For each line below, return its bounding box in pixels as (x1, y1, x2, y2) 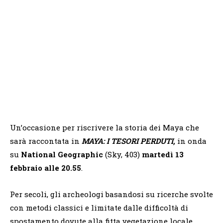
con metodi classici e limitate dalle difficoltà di (10, 203, 188, 213)
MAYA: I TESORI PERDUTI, (82, 136, 177, 146)
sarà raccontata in (10, 136, 82, 146)
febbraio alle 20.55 (10, 163, 81, 173)
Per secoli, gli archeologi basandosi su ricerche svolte (10, 189, 213, 200)
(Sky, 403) (103, 149, 142, 160)
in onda (177, 136, 207, 146)
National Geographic (21, 149, 103, 160)
